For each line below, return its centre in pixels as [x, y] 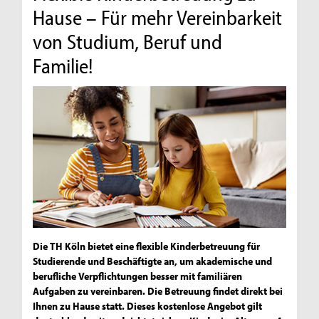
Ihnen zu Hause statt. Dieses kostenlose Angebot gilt [148, 306]
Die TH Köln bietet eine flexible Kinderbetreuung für [147, 246]
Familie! [63, 66]
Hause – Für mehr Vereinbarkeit [158, 17]
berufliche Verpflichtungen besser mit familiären [138, 276]
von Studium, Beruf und [128, 42]
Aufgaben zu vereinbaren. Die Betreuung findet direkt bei [158, 291]
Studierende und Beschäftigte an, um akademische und [153, 261]
